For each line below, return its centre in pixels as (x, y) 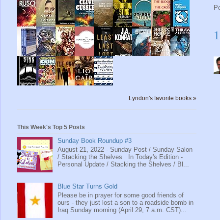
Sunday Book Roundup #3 (95, 141)
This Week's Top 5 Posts (51, 127)
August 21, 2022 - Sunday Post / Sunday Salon (125, 149)
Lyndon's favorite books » (163, 98)
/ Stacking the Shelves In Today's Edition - (120, 157)
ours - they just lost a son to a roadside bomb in (126, 202)
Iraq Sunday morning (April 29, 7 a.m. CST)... (122, 210)
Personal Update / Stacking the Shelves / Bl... (124, 164)
